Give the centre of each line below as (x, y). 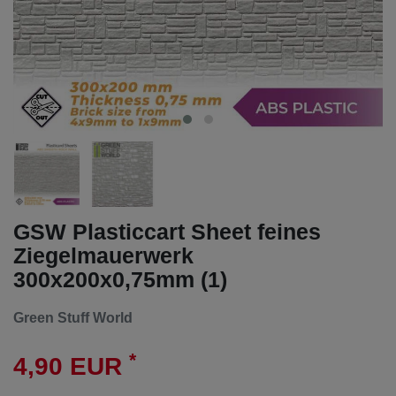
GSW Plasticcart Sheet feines (167, 231)
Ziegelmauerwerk (103, 255)
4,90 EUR (71, 367)
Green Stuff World (73, 317)
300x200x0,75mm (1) (120, 279)
